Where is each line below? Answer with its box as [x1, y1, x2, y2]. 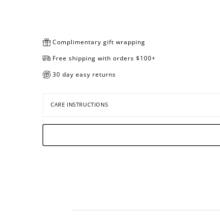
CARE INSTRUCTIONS [51, 101, 109, 109]
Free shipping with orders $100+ [53, 54, 156, 63]
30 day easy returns [53, 70, 116, 79]
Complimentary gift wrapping [53, 38, 145, 47]
